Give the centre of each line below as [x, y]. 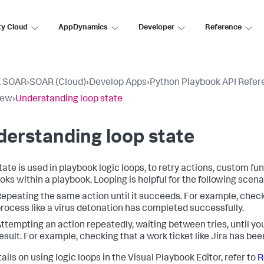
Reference [223, 28]
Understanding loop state [69, 100]
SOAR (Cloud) [58, 83]
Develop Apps [118, 83]
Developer [156, 28]
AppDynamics [83, 28]
